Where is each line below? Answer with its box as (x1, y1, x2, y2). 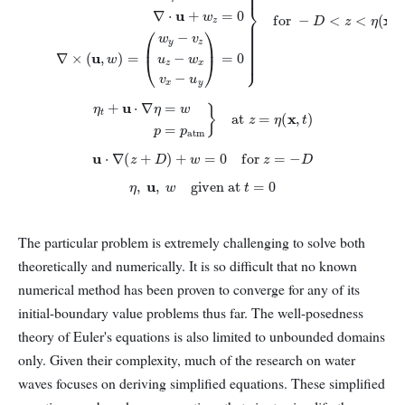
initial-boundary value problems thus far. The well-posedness (18, 303, 363, 323)
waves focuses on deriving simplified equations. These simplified (18, 373, 385, 393)
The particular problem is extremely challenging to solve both (18, 232, 365, 252)
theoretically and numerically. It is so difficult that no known (18, 256, 357, 276)
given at (189, 173, 238, 193)
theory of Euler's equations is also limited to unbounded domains (18, 326, 385, 346)
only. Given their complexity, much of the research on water (18, 350, 355, 370)
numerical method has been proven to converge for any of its (18, 279, 360, 299)
